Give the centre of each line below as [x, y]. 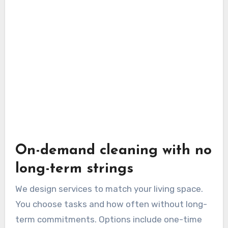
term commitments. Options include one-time [108, 220]
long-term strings [74, 169]
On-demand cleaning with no [113, 150]
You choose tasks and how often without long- [111, 204]
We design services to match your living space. [109, 189]
